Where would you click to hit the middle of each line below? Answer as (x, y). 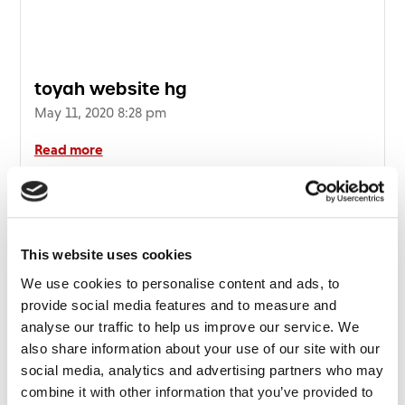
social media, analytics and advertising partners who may (202, 370)
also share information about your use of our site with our (200, 348)
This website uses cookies (107, 255)
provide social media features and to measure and (179, 305)
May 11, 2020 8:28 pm (100, 112)
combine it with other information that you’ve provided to (197, 391)
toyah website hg (110, 89)
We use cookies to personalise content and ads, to (180, 283)
